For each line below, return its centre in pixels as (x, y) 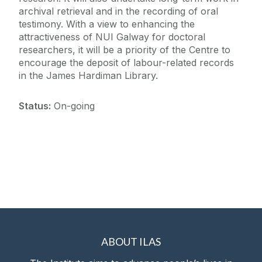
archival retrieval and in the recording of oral (118, 11)
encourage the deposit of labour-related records (126, 63)
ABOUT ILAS (131, 242)
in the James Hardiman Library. (88, 76)
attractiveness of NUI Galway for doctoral (112, 37)
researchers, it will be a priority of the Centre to (125, 50)
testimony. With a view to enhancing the (107, 24)
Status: (35, 106)
